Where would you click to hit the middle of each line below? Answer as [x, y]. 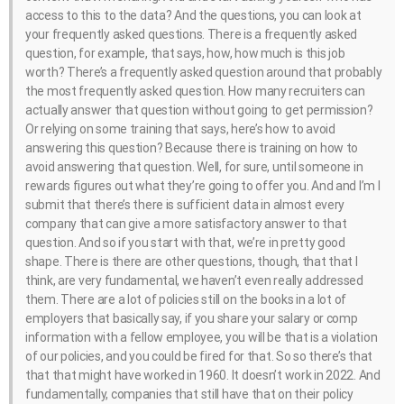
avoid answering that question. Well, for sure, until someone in [194, 166]
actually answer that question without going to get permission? [199, 110]
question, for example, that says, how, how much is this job [185, 53]
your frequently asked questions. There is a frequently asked [192, 34]
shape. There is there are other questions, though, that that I [192, 261]
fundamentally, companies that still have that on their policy [189, 394]
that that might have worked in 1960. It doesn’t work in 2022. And [203, 375]
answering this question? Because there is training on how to [192, 147]
